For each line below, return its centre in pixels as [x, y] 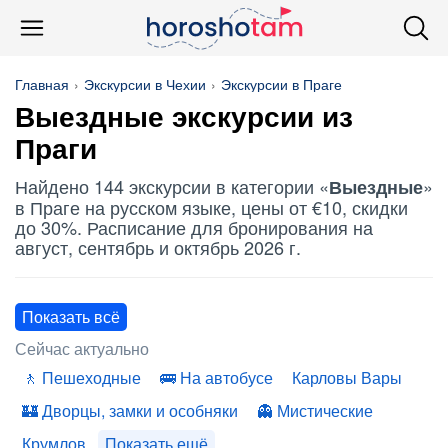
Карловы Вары [347, 377]
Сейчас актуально [82, 348]
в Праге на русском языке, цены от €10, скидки [211, 207]
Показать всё [71, 316]
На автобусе [226, 377]
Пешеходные [91, 377]
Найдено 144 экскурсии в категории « [172, 186]
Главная [42, 84]
